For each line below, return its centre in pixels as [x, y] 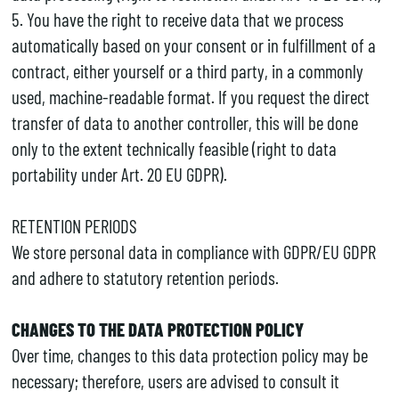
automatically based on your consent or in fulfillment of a [193, 45]
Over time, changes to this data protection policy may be [189, 354]
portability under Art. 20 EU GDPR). [119, 174]
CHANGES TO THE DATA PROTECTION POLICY [157, 329]
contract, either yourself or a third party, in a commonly [187, 70]
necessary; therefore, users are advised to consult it [175, 380]
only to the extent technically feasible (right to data [174, 148]
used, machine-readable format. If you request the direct [190, 96]
